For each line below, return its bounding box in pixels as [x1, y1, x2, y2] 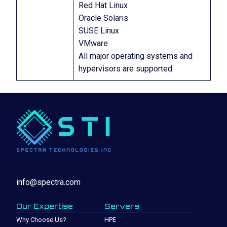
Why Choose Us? [16, 216, 66, 224]
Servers [104, 202, 139, 211]
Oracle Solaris [79, 13, 128, 23]
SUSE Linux [79, 26, 119, 35]
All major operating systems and [79, 51, 193, 61]
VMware [79, 39, 108, 48]
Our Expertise [16, 202, 73, 211]
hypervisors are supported [79, 64, 172, 73]
